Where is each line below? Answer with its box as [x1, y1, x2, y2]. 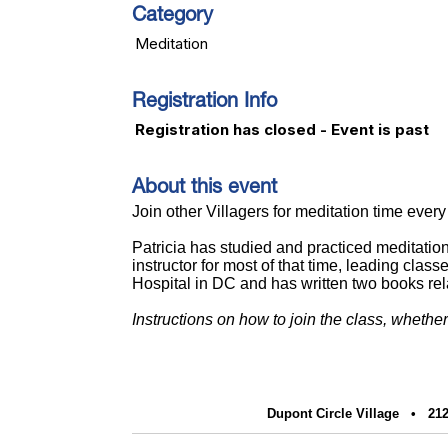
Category [132, 7, 213, 27]
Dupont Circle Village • [267, 406, 424, 421]
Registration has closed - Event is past [135, 120, 429, 139]
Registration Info [132, 93, 277, 113]
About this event [132, 179, 277, 199]
